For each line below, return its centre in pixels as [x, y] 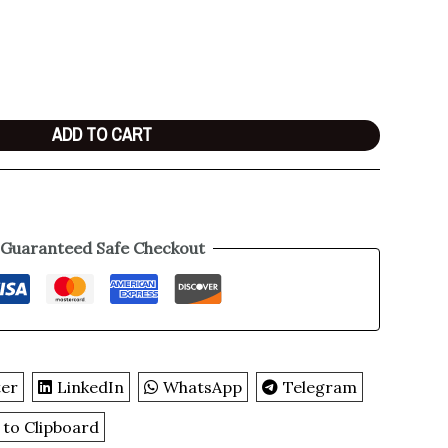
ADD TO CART [102, 134]
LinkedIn [91, 386]
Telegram [320, 386]
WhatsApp [203, 386]
